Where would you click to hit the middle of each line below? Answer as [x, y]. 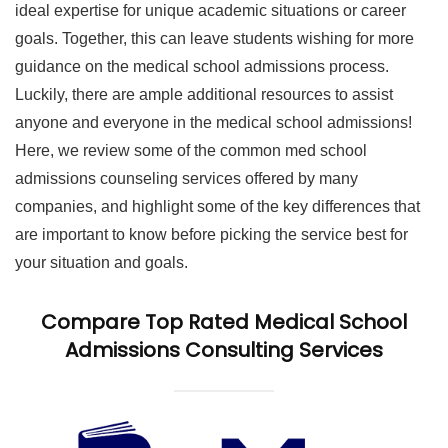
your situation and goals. [101, 262]
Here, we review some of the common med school [191, 150]
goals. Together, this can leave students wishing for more [214, 38]
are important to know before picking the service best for [211, 234]
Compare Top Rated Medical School [224, 322]
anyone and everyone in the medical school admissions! [213, 122]
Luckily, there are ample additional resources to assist [204, 94]
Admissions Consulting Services [224, 350]
